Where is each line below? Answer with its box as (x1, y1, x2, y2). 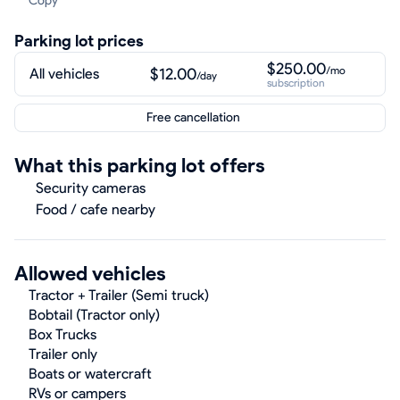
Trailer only (29, 346, 97, 362)
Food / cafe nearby (36, 201, 155, 218)
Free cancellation (146, 110, 240, 125)
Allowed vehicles (14, 262, 166, 286)
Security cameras (36, 179, 146, 196)
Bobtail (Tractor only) (29, 306, 160, 323)
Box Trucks (29, 326, 96, 343)
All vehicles (29, 65, 99, 82)
